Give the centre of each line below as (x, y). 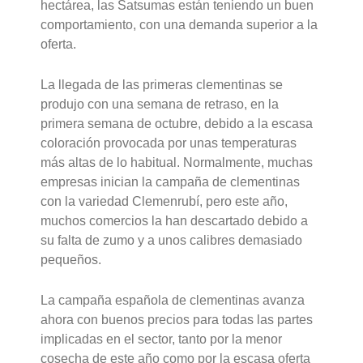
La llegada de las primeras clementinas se (162, 85)
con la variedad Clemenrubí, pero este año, (164, 202)
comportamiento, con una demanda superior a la (179, 25)
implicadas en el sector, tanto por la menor (162, 339)
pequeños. (71, 260)
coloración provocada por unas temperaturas (169, 143)
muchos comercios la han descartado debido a (175, 221)
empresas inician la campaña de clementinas (171, 182)
